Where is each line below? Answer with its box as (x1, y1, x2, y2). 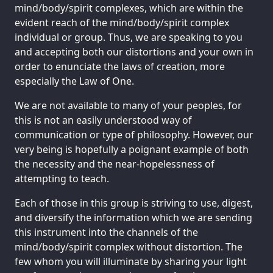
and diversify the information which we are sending (15, 211, 252, 224)
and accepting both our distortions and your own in (15, 45, 253, 59)
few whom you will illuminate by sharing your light (15, 255, 247, 268)
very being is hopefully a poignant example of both (15, 143, 249, 157)
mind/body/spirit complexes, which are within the (15, 1, 243, 15)
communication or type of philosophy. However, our (15, 128, 253, 142)
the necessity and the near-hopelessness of (15, 157, 214, 171)
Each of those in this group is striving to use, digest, (15, 196, 253, 210)
